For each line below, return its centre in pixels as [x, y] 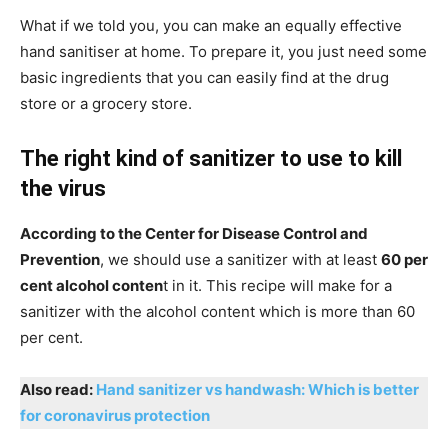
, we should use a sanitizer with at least [240, 259]
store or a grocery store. [106, 103]
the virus [63, 188]
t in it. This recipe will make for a [277, 285]
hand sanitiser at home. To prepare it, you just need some [223, 51]
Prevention [60, 259]
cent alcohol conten [91, 285]
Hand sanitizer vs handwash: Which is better [257, 389]
